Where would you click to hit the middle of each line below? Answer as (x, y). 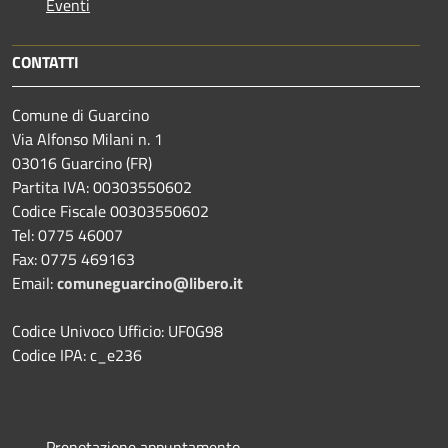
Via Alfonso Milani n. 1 (87, 139)
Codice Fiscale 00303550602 (110, 211)
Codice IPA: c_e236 (77, 355)
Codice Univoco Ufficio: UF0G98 (117, 331)
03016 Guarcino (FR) (82, 163)
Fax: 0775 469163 (73, 259)
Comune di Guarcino (80, 115)
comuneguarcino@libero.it (150, 283)
